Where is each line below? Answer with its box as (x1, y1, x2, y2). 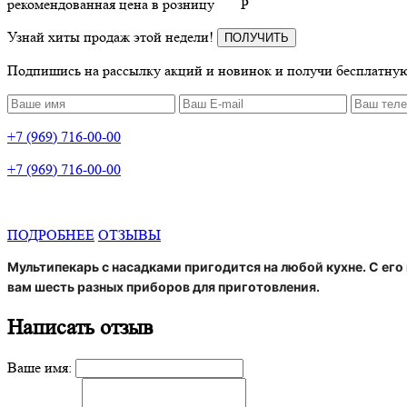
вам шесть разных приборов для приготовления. (7, 278, 320, 294)
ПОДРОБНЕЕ (7, 225, 94, 243)
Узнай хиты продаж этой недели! (7, 27, 217, 45)
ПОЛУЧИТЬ (224, 30, 289, 45)
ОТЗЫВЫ (98, 225, 161, 243)
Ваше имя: (7, 358, 72, 376)
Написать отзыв (7, 314, 153, 340)
